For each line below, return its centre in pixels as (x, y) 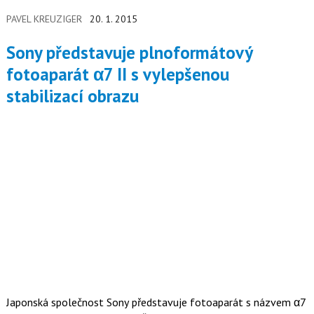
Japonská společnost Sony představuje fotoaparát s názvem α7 (156, 302)
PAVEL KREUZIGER (44, 19)
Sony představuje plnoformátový (11, 52)
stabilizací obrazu (72, 96)
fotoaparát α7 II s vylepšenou (117, 74)
